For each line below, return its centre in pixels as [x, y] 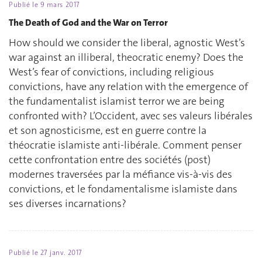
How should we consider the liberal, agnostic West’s [127, 43]
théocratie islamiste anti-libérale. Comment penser [125, 145]
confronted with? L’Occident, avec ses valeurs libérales [131, 116]
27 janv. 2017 [61, 253]
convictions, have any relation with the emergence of [128, 87]
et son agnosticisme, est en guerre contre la [108, 131]
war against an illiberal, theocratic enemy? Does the [126, 58]
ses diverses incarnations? [68, 204]
